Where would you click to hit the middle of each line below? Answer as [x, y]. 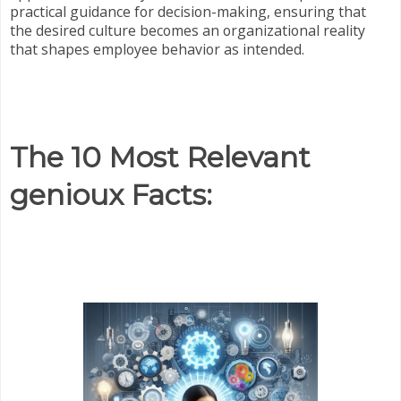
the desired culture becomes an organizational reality [188, 30]
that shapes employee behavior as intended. [157, 49]
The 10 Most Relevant [160, 158]
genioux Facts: [111, 195]
